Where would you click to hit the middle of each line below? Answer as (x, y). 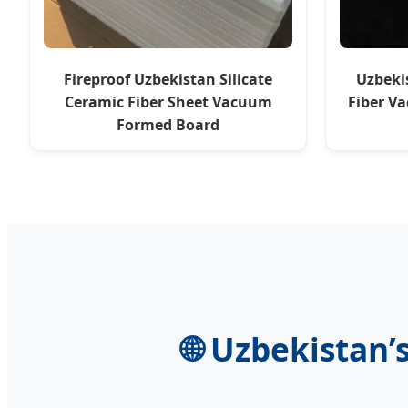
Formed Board (168, 125)
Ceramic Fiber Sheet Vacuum (168, 102)
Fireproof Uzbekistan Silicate (168, 80)
